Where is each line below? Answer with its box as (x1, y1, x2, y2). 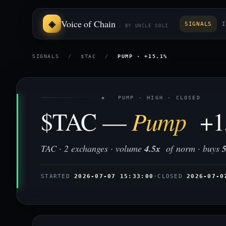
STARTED (41, 173, 75, 179)
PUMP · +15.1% (118, 53, 168, 59)
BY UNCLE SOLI (125, 23, 168, 28)
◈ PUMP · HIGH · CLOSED (101, 95, 201, 100)
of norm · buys (160, 142, 222, 154)
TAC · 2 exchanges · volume (41, 142, 144, 154)
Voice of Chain (61, 18, 116, 30)
